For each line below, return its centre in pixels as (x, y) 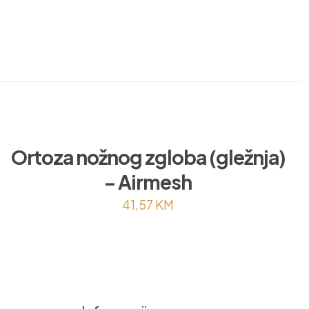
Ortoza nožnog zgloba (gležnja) (148, 157)
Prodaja (98, 26)
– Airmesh (148, 182)
